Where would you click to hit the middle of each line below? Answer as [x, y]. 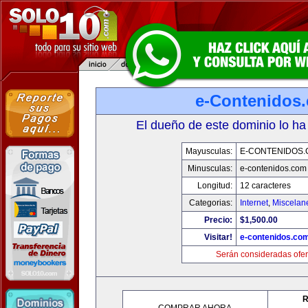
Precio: [218, 220]
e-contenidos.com [273, 168]
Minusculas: [210, 168]
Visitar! [218, 237]
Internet [254, 203]
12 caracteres [265, 186]
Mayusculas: [209, 151]
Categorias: [210, 203]
